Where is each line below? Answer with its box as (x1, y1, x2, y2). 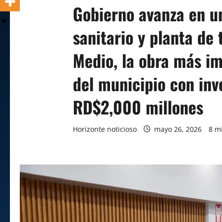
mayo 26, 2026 (152, 124, 204, 134)
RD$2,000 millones (72, 94, 203, 120)
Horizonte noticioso (72, 124, 137, 134)
